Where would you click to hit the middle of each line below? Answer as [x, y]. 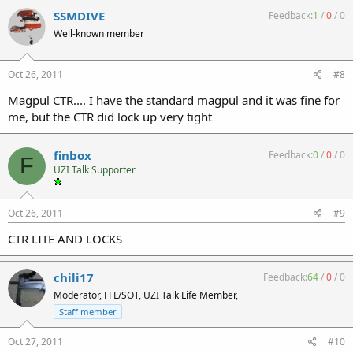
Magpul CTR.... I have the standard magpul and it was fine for [174, 100]
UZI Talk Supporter [95, 169]
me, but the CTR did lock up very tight [110, 116]
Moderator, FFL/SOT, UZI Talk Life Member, [146, 295]
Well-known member [99, 33]
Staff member [88, 312]
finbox [72, 155]
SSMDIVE [79, 16]
